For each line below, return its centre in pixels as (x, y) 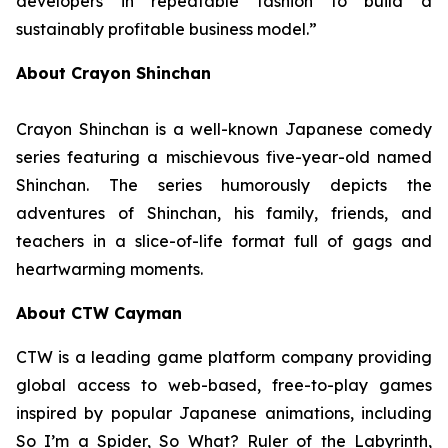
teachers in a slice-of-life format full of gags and (224, 241)
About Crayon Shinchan (113, 73)
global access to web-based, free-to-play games (224, 385)
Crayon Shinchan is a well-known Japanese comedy (224, 129)
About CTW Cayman (99, 313)
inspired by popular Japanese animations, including (224, 413)
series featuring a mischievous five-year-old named (224, 157)
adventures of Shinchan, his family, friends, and (224, 213)
